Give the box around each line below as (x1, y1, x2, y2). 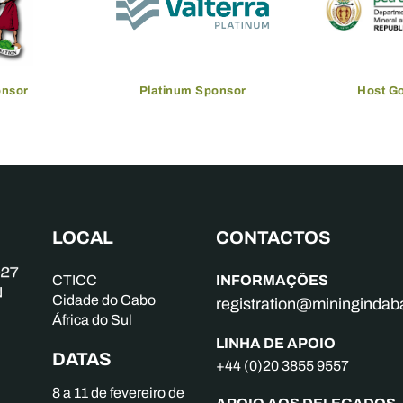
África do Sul (51, 309, 132, 330)
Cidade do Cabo (51, 290, 156, 310)
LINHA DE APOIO (215, 332, 336, 354)
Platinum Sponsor (139, 82, 246, 99)
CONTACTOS (215, 224, 331, 251)
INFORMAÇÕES (215, 269, 328, 291)
